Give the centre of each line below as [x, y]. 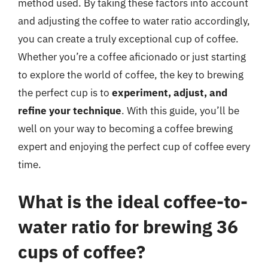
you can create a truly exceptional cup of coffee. [128, 39]
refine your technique [70, 111]
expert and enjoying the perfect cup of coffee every [134, 147]
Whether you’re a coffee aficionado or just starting [132, 57]
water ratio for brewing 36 [128, 226]
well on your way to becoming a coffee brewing [125, 129]
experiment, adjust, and [170, 93]
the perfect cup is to [65, 93]
